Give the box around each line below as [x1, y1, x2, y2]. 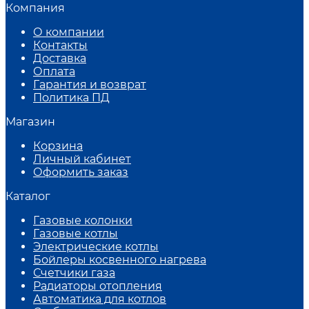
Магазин [6, 114, 55, 128]
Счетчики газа [33, 266, 115, 279]
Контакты [33, 38, 88, 52]
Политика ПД [33, 90, 110, 104]
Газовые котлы [33, 226, 118, 240]
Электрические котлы [33, 239, 159, 253]
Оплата [33, 64, 75, 78]
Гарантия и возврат [33, 77, 146, 91]
